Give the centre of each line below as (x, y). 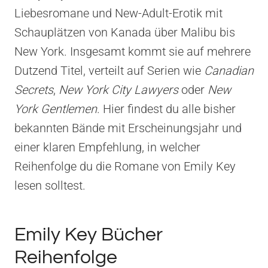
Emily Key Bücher (89, 234)
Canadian (229, 70)
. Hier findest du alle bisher (166, 109)
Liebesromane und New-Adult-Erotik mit (118, 13)
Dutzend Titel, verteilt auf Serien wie (109, 70)
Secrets (34, 89)
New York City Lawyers (118, 89)
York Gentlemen (56, 109)
